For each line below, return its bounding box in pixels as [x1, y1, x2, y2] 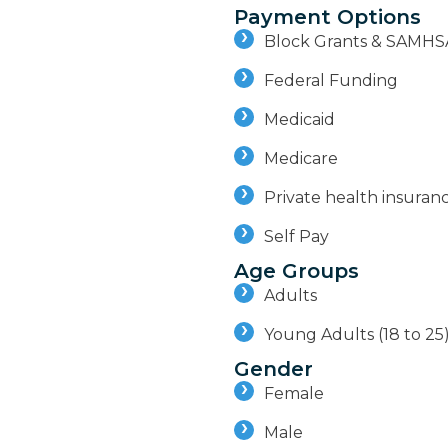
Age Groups [234, 259, 359, 284]
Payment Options [234, 5, 421, 30]
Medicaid [264, 110, 335, 130]
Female [264, 384, 324, 404]
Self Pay [264, 227, 329, 247]
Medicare [264, 149, 338, 169]
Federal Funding [264, 71, 398, 91]
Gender [234, 357, 313, 382]
